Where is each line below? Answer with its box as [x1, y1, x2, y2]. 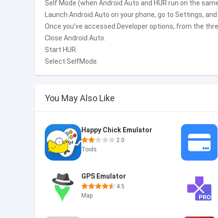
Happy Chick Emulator [81, 126, 152, 134]
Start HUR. [45, 46, 77, 54]
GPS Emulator [81, 172, 126, 180]
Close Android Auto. [45, 34, 106, 42]
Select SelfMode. [45, 57, 98, 65]
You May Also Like [45, 93, 115, 103]
